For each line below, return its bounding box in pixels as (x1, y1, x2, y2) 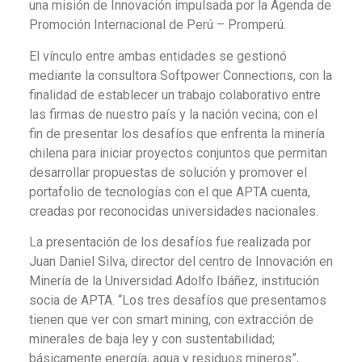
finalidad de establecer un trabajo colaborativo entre (28, 86, 321, 103)
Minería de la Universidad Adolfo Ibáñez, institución (28, 273, 319, 289)
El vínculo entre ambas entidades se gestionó (28, 48, 287, 64)
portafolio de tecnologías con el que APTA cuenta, (28, 183, 310, 200)
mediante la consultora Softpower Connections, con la (28, 67, 332, 83)
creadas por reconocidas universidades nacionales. (28, 203, 318, 219)
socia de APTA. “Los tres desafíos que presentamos (28, 293, 326, 309)
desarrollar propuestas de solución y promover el (28, 164, 307, 180)
